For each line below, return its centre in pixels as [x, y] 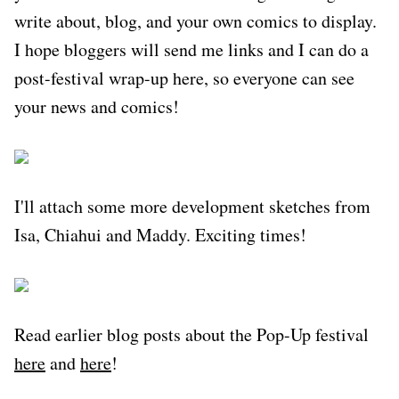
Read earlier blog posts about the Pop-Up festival [191, 334]
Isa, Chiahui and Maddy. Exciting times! [160, 234]
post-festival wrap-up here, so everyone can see [184, 77]
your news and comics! [97, 106]
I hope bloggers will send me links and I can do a [191, 49]
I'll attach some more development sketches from [192, 206]
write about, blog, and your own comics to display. [195, 20]
